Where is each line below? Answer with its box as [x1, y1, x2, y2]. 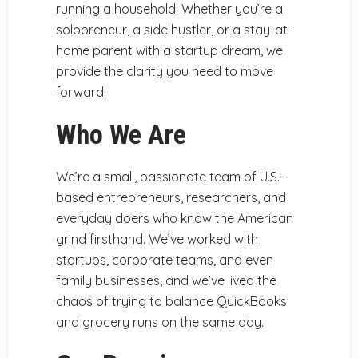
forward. [56, 84, 106, 100]
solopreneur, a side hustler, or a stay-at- [56, 22, 292, 38]
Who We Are [56, 118, 186, 150]
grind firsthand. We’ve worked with [56, 231, 258, 247]
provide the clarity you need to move [56, 63, 273, 79]
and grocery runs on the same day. [56, 314, 264, 330]
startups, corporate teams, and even [56, 252, 273, 268]
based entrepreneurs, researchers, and [56, 189, 286, 205]
